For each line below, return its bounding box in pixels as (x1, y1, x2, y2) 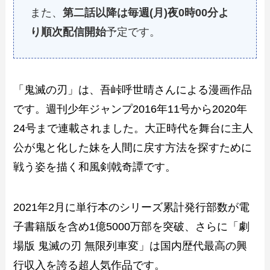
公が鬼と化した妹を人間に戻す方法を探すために (13, 141, 253, 154)
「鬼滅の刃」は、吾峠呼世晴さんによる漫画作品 (13, 83, 253, 96)
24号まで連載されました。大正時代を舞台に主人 (13, 122, 254, 134)
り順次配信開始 (30, 25, 107, 38)
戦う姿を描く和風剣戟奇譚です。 (13, 160, 177, 173)
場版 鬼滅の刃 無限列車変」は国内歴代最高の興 (13, 240, 248, 253)
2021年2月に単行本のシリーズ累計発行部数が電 (13, 201, 250, 214)
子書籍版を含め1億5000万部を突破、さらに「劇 (13, 221, 250, 233)
